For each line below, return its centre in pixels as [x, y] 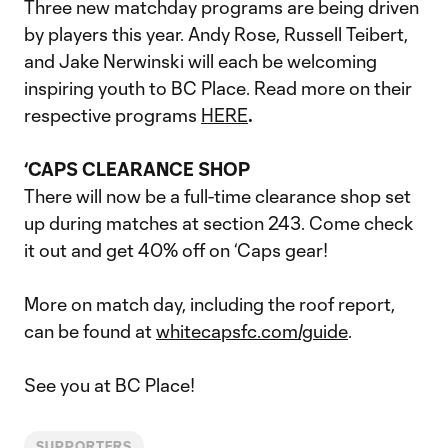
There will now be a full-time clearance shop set [217, 196]
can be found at [90, 331]
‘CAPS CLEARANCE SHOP [137, 169]
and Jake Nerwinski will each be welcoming [200, 61]
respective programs [112, 115]
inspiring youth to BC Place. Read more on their [218, 88]
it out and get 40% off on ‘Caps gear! [176, 250]
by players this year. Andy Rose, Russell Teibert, [216, 34]
